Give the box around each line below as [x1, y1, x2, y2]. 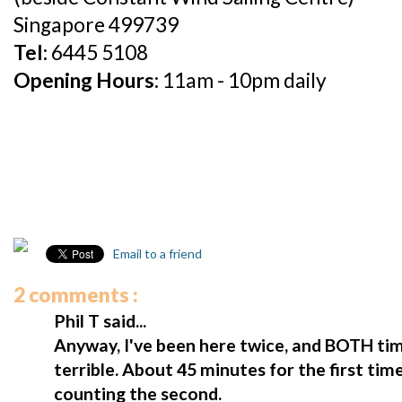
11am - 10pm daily [162, 67, 327, 92]
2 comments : [13, 282, 138, 307]
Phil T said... [54, 310, 146, 331]
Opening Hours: [13, 67, 162, 92]
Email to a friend [110, 245, 202, 261]
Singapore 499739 [13, 12, 179, 37]
